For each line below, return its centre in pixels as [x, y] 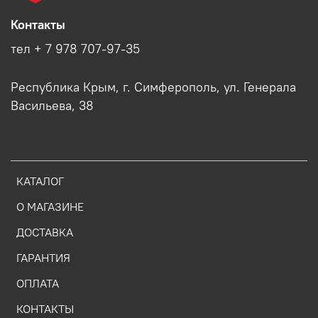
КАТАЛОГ [40, 181]
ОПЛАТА [38, 283]
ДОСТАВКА [45, 232]
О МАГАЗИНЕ [50, 206]
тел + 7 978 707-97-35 [75, 49]
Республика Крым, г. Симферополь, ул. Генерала [153, 87]
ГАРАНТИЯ [43, 257]
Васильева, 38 [52, 105]
